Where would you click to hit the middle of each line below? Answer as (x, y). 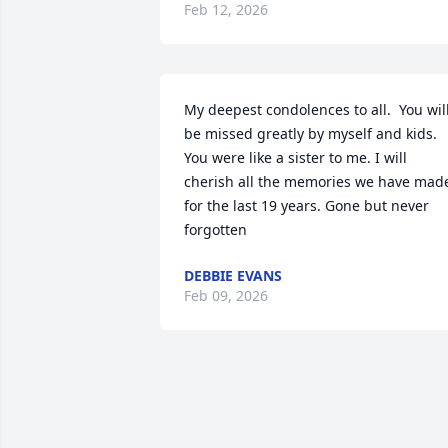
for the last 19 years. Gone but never (306, 205)
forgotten (215, 229)
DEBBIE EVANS (233, 275)
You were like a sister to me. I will (295, 157)
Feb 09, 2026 (226, 295)
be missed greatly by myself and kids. (310, 133)
